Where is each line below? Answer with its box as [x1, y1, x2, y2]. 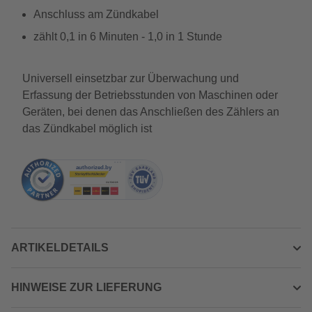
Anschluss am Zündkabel [33, 8, 159, 20]
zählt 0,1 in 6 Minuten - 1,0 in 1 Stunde [33, 31, 222, 42]
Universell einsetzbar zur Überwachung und [22, 72, 239, 84]
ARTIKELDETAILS [11, 242, 109, 253]
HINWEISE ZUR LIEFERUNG [11, 281, 162, 293]
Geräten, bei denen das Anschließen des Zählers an [22, 106, 279, 118]
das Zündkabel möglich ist [22, 123, 152, 134]
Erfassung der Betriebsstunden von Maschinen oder [22, 89, 278, 101]
